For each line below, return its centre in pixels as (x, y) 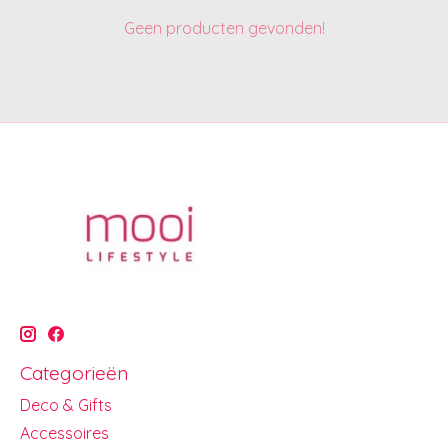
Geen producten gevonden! (224, 28)
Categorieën (74, 373)
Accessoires (64, 432)
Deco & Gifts (66, 404)
